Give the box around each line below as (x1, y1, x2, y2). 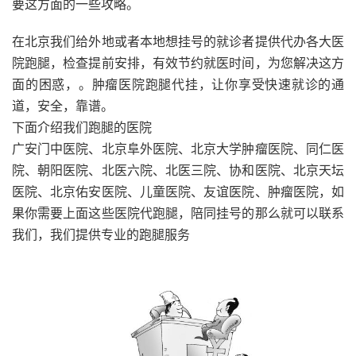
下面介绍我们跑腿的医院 (12, 120, 152, 134)
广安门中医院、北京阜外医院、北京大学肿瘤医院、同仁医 (12, 141, 344, 156)
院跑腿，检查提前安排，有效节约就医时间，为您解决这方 (12, 56, 344, 70)
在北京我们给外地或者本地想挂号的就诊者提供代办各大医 (12, 34, 344, 48)
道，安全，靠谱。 (12, 99, 114, 113)
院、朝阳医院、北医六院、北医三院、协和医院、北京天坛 (12, 163, 344, 177)
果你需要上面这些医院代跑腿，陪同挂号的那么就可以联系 (12, 206, 344, 220)
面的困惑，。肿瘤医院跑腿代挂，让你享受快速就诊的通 (12, 77, 344, 91)
